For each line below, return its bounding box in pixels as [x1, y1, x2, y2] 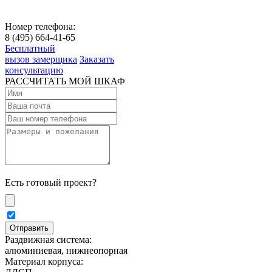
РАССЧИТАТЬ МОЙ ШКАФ [5, 75, 125, 86]
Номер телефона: [5, 21, 75, 32]
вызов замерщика [5, 53, 77, 64]
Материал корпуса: [5, 256, 83, 267]
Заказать [80, 53, 114, 64]
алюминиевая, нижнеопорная [5, 245, 127, 256]
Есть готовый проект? [5, 177, 97, 188]
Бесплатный [5, 42, 55, 53]
